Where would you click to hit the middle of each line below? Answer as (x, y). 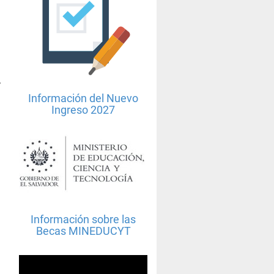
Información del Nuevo (83, 98)
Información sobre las (83, 220)
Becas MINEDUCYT (83, 231)
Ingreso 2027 (83, 110)
